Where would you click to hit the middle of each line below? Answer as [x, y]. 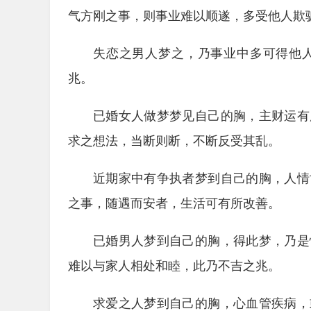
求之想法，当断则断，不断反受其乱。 [174, 141]
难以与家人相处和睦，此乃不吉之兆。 [174, 266]
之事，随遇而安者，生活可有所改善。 [174, 203]
